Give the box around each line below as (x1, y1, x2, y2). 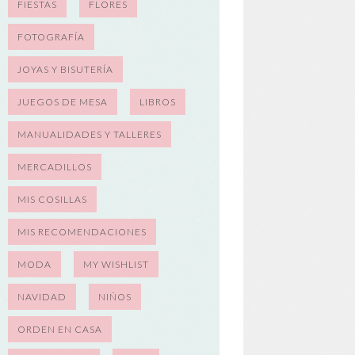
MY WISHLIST (83, 258, 150, 271)
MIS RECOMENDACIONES (17, 226, 147, 239)
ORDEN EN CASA (17, 323, 103, 336)
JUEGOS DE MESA (17, 96, 109, 109)
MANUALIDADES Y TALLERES (17, 128, 162, 141)
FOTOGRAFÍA (17, 31, 86, 44)
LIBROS (139, 96, 177, 109)
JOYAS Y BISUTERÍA (17, 63, 114, 76)
